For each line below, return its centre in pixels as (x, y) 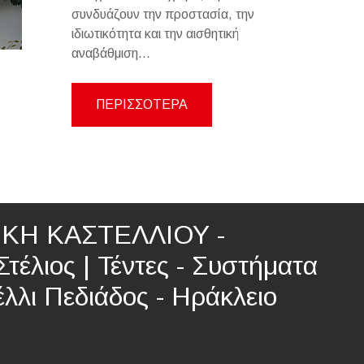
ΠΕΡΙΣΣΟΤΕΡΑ (142, 104)
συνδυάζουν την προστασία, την (163, 14)
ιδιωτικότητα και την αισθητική (156, 34)
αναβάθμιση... (111, 53)
